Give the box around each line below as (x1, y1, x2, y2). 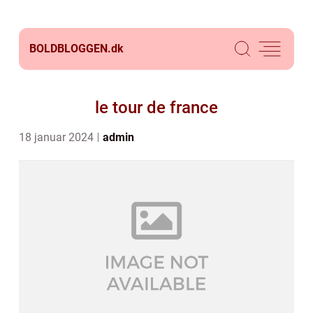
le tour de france (95, 98, 218, 117)
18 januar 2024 (19, 131, 96, 144)
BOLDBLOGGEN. (29, 42, 111, 55)
